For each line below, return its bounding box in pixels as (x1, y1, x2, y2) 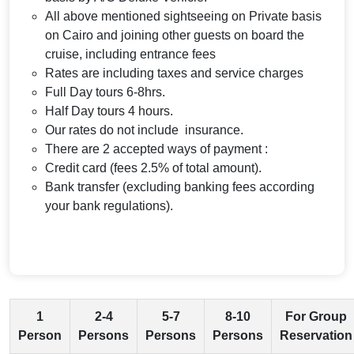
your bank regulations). (45, 199, 173, 213)
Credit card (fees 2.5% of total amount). (45, 161, 262, 175)
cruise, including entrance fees (45, 47, 216, 61)
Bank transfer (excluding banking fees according (45, 180, 314, 194)
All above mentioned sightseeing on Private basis (45, 9, 322, 23)
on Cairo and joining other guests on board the (45, 28, 304, 42)
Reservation (280, 329, 352, 342)
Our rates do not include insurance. (45, 123, 243, 137)
